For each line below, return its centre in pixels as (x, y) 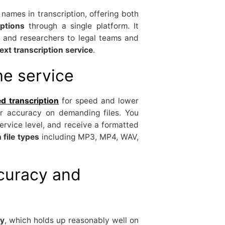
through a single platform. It (82, 26)
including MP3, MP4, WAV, (89, 137)
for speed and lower (99, 100)
